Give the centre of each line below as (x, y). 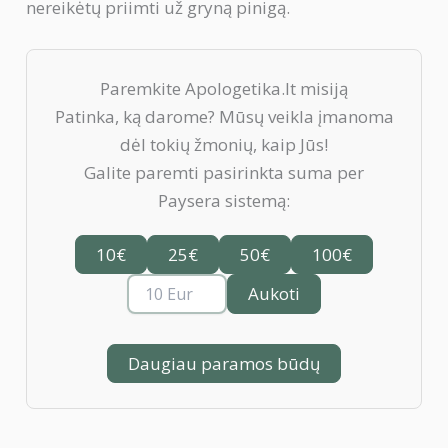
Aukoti (274, 294)
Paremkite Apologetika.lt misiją (224, 88)
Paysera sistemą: (224, 200)
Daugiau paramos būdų (224, 363)
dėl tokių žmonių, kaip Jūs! (224, 144)
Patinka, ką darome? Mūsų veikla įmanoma (224, 116)
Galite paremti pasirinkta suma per (224, 172)
